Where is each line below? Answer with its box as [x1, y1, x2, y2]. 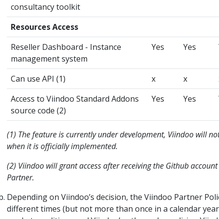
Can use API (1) [11, 73, 66, 84]
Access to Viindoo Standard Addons [11, 93, 139, 104]
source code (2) [11, 105, 66, 116]
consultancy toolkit [11, 1, 80, 12]
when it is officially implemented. [7, 140, 118, 152]
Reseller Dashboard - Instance [11, 41, 121, 52]
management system [11, 53, 88, 64]
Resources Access [11, 21, 78, 32]
